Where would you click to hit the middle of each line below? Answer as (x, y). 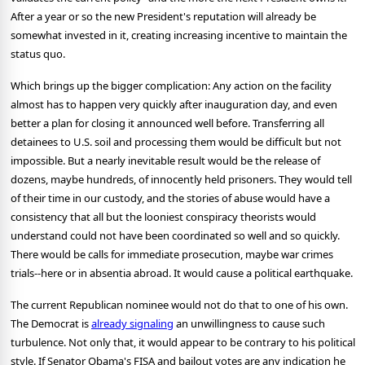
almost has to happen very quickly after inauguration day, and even (174, 105)
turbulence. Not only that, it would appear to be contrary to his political (183, 343)
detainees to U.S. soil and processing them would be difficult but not (176, 142)
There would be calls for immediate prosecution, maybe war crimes (172, 255)
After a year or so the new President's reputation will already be (163, 17)
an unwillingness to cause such (249, 324)
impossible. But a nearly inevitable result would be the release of (165, 161)
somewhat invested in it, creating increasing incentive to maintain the (179, 35)
